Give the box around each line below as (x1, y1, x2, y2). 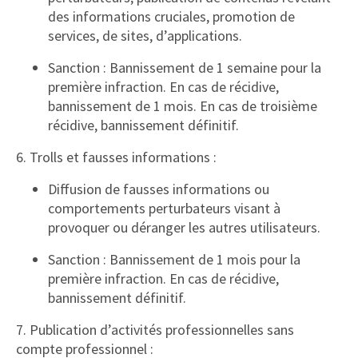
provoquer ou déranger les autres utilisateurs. (48, 218, 320, 237)
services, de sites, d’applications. (48, 26, 242, 45)
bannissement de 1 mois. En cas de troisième (48, 97, 317, 115)
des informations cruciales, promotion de (48, 7, 295, 26)
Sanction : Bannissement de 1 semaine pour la (48, 58, 321, 77)
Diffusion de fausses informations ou (48, 180, 269, 198)
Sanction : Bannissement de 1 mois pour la (48, 250, 300, 268)
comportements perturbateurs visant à (48, 199, 280, 217)
